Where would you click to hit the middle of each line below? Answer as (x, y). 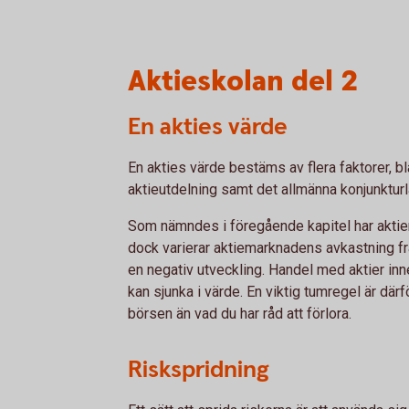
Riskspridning (199, 370)
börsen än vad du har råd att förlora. (240, 314)
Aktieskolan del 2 (243, 82)
